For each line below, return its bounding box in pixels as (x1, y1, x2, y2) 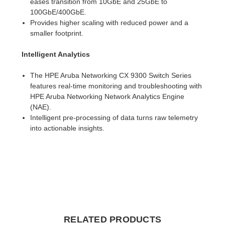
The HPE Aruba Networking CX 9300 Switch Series (30, 71, 191, 79)
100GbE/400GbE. (30, 8, 86, 16)
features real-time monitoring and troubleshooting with (30, 81, 202, 90)
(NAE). (30, 102, 51, 111)
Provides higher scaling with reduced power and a (30, 18, 188, 27)
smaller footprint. (30, 29, 83, 37)
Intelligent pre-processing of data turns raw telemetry (30, 113, 198, 122)
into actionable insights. (30, 124, 104, 132)
